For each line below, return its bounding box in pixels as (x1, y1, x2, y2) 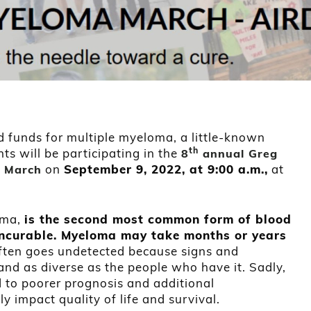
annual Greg (199, 146, 278, 161)
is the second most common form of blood (24, 211, 292, 226)
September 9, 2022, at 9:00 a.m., (64, 162, 268, 177)
